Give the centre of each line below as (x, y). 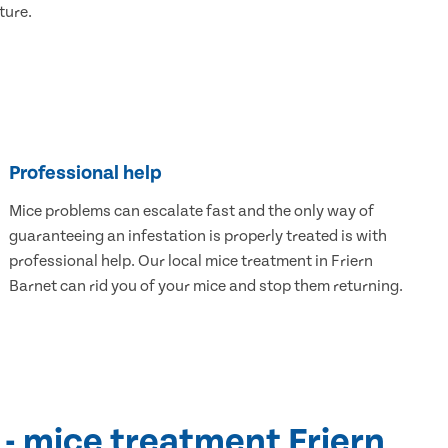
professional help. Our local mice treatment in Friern (190, 261)
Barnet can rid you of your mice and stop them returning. (205, 286)
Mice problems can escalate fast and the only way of (191, 211)
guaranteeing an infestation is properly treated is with (197, 236)
